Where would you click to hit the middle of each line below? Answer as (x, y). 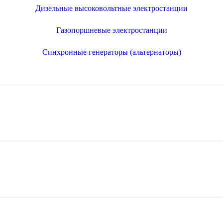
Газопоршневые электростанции (111, 30)
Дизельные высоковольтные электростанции (111, 8)
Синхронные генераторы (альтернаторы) (111, 52)
